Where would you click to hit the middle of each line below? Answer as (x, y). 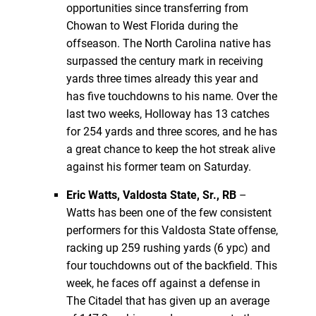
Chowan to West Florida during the (152, 25)
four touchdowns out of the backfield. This (171, 265)
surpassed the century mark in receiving (164, 61)
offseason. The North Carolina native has (168, 43)
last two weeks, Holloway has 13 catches (168, 114)
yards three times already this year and (162, 78)
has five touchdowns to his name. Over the (171, 96)
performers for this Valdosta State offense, (172, 230)
